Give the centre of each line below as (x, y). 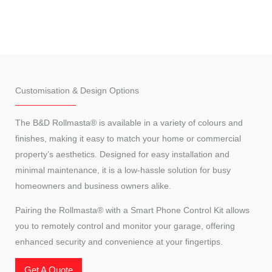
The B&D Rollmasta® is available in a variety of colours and (129, 122)
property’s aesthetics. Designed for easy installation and (122, 154)
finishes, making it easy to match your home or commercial (128, 138)
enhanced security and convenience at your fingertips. (119, 241)
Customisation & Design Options (77, 90)
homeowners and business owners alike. (93, 185)
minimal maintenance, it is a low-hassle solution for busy (123, 170)
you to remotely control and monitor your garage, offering (125, 226)
